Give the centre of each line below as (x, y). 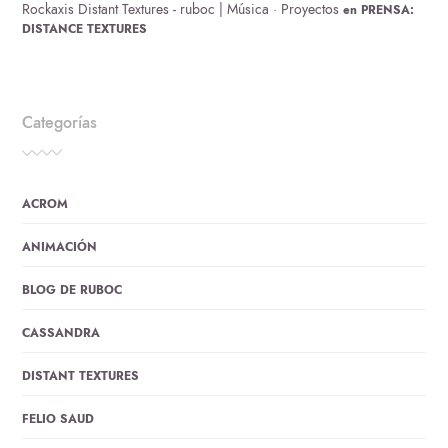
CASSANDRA (61, 333)
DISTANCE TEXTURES (85, 28)
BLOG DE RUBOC (72, 290)
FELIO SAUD (58, 419)
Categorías (60, 122)
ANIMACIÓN (60, 247)
